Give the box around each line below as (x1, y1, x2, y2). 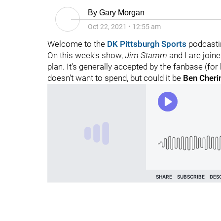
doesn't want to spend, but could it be (47, 73, 183, 83)
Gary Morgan (99, 8, 145, 17)
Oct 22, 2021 (88, 23, 127, 31)
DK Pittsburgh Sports (107, 39, 186, 49)
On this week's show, (47, 50, 125, 60)
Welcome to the (47, 39, 107, 49)
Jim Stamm (125, 50, 167, 60)
